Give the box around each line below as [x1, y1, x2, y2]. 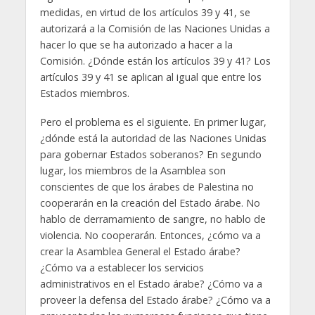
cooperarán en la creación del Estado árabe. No [39, 195, 260, 210]
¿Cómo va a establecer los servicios [39, 260, 204, 274]
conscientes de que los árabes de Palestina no [39, 179, 254, 193]
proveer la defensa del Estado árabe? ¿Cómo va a [39, 292, 271, 307]
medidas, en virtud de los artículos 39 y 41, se [39, 5, 250, 19]
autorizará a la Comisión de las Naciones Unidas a [39, 21, 270, 35]
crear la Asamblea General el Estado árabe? [39, 244, 240, 258]
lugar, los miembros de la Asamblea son [39, 163, 226, 177]
